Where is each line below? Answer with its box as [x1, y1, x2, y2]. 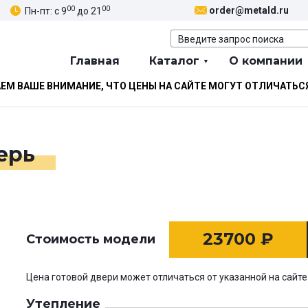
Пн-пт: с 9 [25, 5, 67, 16]
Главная [70, 54, 120, 68]
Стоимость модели [26, 232, 155, 247]
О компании [229, 54, 302, 68]
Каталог [149, 54, 199, 68]
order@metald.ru [209, 5, 289, 16]
